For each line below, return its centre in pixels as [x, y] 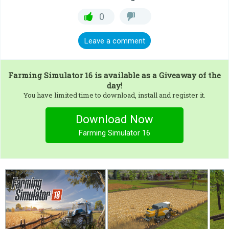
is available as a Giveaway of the [157, 75]
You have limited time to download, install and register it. [114, 95]
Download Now [114, 119]
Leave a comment [114, 41]
